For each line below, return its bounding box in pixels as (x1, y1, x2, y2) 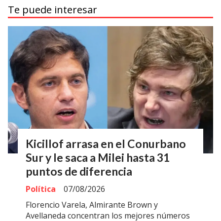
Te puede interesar (8, 3, 97, 17)
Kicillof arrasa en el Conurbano (26, 136, 186, 150)
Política (26, 184, 56, 195)
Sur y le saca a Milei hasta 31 (26, 150, 170, 164)
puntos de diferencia (26, 164, 132, 178)
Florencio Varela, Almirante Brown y (26, 199, 158, 211)
